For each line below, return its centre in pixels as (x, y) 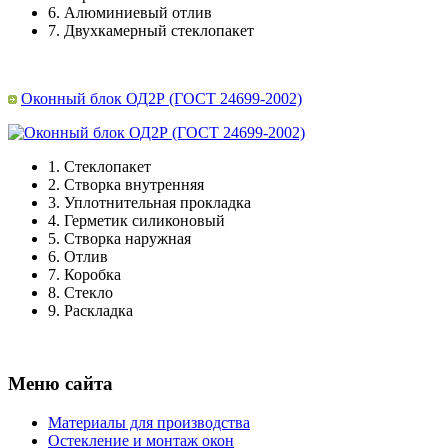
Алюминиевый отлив (138, 13)
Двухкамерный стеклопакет (159, 31)
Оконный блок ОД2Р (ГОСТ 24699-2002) (161, 99)
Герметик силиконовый (144, 221)
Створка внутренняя (134, 185)
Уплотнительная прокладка (157, 203)
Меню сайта (60, 384)
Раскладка (98, 311)
